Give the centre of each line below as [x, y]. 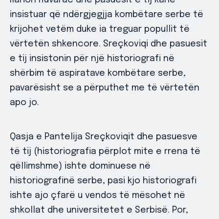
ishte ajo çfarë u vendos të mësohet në [98, 196]
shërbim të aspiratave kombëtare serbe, [98, 73]
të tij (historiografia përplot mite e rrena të [105, 152]
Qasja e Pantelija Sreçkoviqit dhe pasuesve [104, 137]
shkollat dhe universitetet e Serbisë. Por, [99, 210]
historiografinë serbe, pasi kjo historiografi [103, 181]
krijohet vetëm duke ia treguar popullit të [100, 29]
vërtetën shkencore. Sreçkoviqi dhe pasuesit [109, 44]
